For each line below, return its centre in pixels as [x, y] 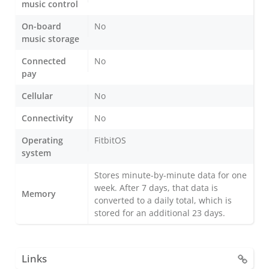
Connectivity [47, 118]
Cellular [37, 95]
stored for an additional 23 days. [160, 213]
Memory [39, 193]
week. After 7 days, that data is [156, 187]
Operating [42, 140]
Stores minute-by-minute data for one [171, 175]
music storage [50, 38]
